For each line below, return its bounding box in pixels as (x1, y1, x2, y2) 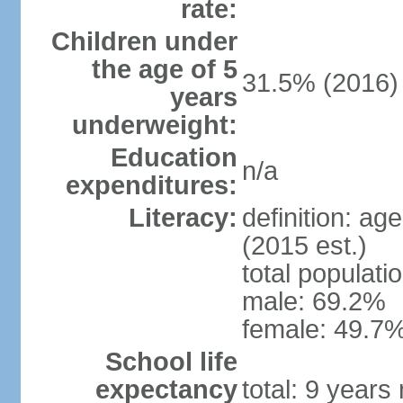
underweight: (71, 111, 237, 139)
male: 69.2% (241, 287, 386, 316)
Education (110, 143, 237, 172)
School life (104, 347, 237, 376)
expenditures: (65, 171, 237, 200)
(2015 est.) (241, 231, 367, 260)
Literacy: (128, 203, 237, 232)
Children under (50, 27, 237, 56)
